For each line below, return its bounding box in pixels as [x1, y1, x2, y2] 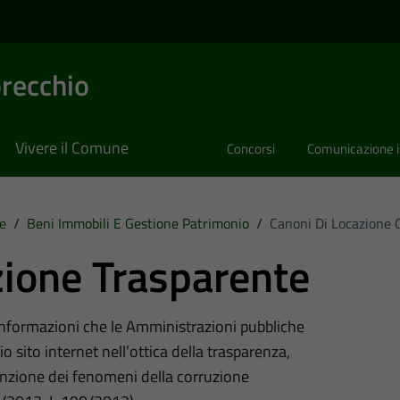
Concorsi [227, 138, 275, 160]
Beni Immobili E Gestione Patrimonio [26, 212, 249, 234]
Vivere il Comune [15, 136, 129, 161]
